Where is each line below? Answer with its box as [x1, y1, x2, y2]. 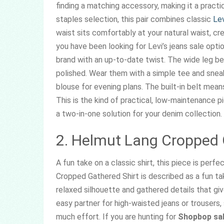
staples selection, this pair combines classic [56, 14, 213, 24]
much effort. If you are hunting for [56, 211, 178, 221]
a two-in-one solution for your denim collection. [56, 108, 222, 118]
